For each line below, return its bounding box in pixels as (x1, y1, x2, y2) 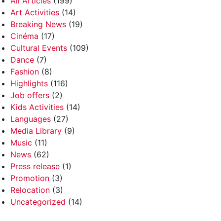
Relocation (10, 184, 50, 195)
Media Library (10, 125, 62, 136)
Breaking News (10, 19, 67, 29)
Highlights (10, 78, 48, 88)
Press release (10, 161, 60, 171)
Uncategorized (10, 196, 66, 207)
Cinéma (10, 31, 39, 41)
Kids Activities (10, 102, 64, 112)
